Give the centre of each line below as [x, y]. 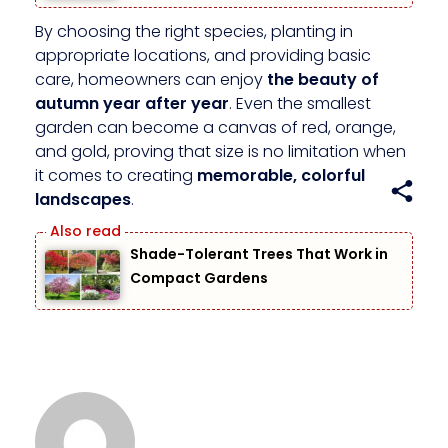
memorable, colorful [281, 176]
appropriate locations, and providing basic [203, 56]
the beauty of [323, 80]
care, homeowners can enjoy [151, 80]
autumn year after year [132, 104]
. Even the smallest [300, 104]
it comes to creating [116, 176]
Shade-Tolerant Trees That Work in [259, 254]
